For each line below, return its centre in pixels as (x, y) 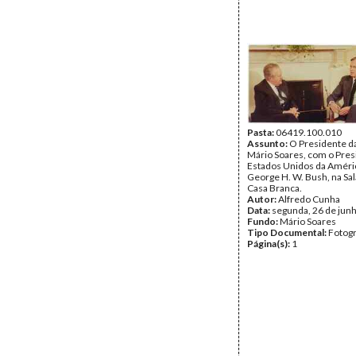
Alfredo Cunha (309, 199)
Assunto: (268, 143)
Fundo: (263, 221)
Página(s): (269, 244)
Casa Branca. (275, 188)
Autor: (263, 199)
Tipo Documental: (288, 232)
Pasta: (261, 132)
